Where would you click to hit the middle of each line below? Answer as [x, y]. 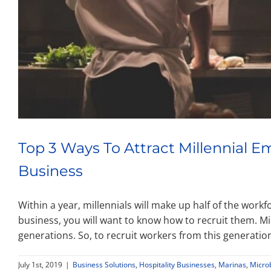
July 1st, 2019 [40, 264]
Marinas [232, 264]
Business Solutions [104, 264]
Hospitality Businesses [177, 264]
